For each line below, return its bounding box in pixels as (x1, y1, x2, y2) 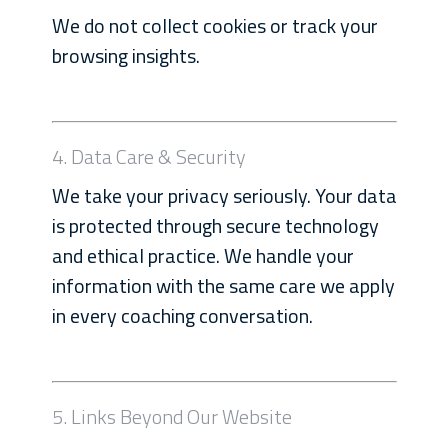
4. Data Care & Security (51, 141, 246, 172)
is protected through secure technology (51, 210, 379, 241)
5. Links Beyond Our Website (51, 401, 292, 432)
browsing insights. (51, 40, 200, 71)
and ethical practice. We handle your (51, 240, 354, 271)
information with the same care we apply (51, 270, 395, 301)
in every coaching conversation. (51, 300, 313, 331)
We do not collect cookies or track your (51, 10, 378, 41)
